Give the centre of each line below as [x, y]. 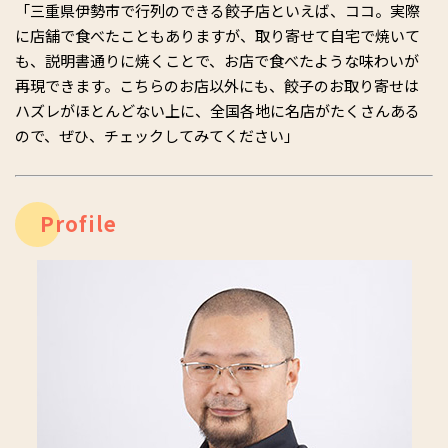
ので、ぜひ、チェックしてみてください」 [157, 136]
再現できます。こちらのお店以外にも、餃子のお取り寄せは [217, 86]
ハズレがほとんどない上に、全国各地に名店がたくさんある [217, 111]
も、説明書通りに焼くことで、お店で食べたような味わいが [217, 61]
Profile [78, 224]
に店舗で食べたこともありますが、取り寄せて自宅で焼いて [217, 36]
